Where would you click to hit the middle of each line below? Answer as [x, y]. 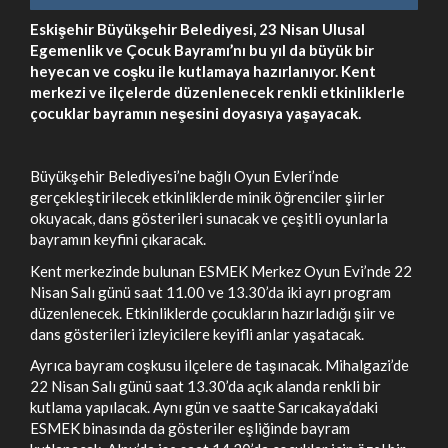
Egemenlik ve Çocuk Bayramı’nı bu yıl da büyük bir [202, 50]
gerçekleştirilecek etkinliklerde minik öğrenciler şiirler [207, 197]
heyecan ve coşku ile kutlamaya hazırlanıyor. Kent [203, 71]
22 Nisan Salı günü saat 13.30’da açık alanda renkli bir [205, 386]
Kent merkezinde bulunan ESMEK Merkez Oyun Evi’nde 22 [221, 270]
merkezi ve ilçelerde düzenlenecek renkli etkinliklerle [217, 92]
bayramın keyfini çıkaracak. [118, 239]
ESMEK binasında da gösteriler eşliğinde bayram [190, 428]
